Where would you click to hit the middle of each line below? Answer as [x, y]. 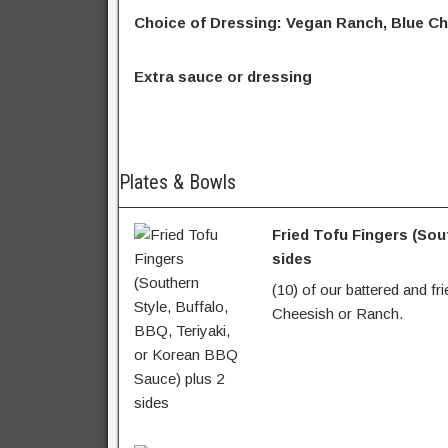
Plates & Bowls [177, 181]
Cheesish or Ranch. [337, 314]
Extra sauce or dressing [223, 76]
